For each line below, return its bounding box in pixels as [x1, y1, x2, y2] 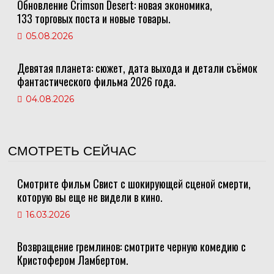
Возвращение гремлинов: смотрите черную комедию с [17, 238, 246, 254]
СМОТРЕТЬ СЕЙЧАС [7, 143, 136, 158]
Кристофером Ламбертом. [17, 251, 128, 268]
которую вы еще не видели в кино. [17, 188, 163, 205]
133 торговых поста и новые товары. [17, 10, 171, 26]
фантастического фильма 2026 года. [17, 73, 176, 89]
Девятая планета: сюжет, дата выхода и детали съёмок [17, 59, 257, 76]
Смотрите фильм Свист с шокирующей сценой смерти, [17, 175, 251, 191]
